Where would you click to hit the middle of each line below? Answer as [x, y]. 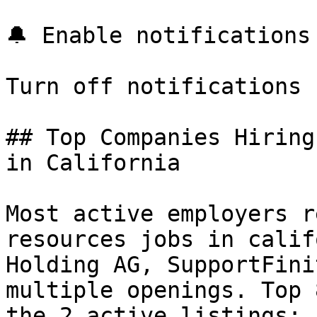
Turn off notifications [154, 86]
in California [93, 163]
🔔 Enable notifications [158, 35]
